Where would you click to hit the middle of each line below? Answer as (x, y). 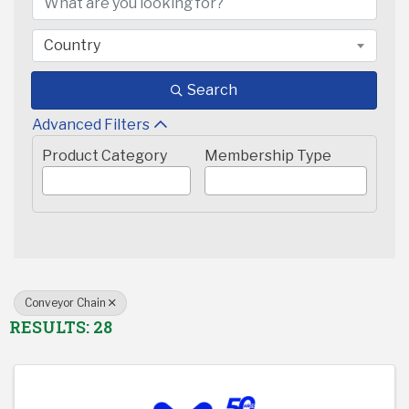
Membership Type (268, 156)
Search (212, 90)
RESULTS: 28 (61, 327)
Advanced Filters (91, 125)
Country (72, 46)
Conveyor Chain (65, 303)
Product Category (105, 156)
